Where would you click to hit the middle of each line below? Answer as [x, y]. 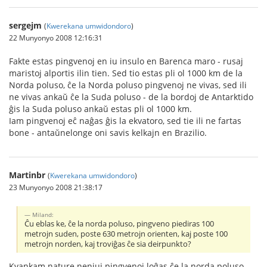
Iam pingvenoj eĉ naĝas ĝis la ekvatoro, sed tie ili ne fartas [125, 120]
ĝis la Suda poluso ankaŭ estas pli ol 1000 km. [100, 108]
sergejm [25, 25]
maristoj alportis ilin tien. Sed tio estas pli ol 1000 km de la [126, 73]
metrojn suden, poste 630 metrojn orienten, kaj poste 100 [126, 234]
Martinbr [27, 175]
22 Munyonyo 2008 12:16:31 [56, 37]
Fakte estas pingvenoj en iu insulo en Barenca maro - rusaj [126, 61]
